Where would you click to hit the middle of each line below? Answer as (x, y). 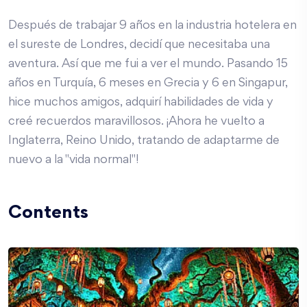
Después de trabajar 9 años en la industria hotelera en (152, 26)
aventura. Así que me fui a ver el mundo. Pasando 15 (148, 65)
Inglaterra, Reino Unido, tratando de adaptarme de (144, 142)
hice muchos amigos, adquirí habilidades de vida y (141, 103)
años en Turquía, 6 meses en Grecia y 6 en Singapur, (148, 84)
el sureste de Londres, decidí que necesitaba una (139, 46)
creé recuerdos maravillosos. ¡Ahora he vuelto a (136, 122)
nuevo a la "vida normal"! (73, 161)
